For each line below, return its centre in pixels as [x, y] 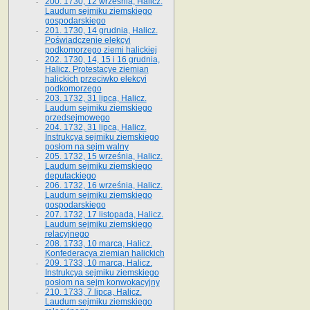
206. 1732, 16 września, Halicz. [103, 185]
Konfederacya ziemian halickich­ [104, 253]
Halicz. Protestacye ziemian [97, 69]
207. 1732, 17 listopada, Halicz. [104, 214]
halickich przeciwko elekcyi [95, 79]
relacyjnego [67, 234]
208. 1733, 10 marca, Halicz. [98, 243]
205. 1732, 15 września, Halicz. [103, 156]
